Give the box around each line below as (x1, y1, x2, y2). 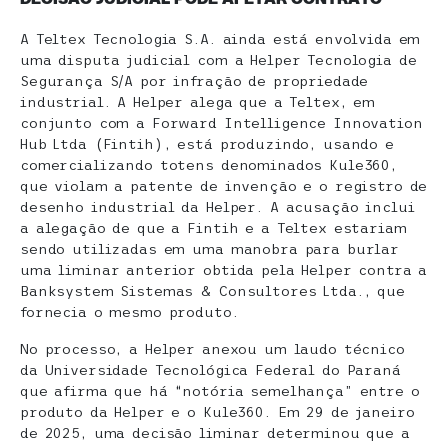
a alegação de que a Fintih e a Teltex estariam (20, 220, 407, 236)
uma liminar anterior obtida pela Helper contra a (20, 262, 428, 278)
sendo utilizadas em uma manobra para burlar (20, 241, 399, 257)
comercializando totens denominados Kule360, (20, 157, 397, 173)
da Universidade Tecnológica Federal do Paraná (20, 362, 401, 378)
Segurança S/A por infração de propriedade (20, 73, 369, 89)
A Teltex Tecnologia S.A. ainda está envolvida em (20, 31, 421, 47)
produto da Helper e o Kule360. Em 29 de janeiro (20, 404, 415, 420)
